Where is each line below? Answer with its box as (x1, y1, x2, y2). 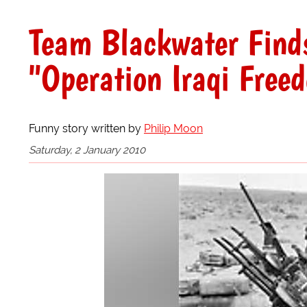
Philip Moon (144, 121, 203, 135)
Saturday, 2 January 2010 (29, 143, 145, 156)
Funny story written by (29, 121, 144, 135)
